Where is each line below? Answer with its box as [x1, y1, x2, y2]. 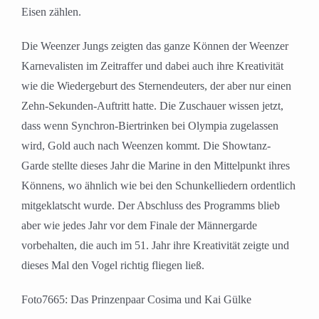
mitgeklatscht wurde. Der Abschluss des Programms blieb [21, 199, 280, 212]
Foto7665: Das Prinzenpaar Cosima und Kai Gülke [21, 293, 251, 306]
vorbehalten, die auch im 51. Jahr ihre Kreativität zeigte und [21, 239, 289, 252]
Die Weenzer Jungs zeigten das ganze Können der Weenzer [21, 40, 288, 53]
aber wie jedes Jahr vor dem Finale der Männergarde [21, 219, 257, 232]
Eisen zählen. [21, 6, 81, 19]
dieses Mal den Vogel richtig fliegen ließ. [21, 259, 204, 272]
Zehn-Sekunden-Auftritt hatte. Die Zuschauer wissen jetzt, [21, 100, 283, 113]
